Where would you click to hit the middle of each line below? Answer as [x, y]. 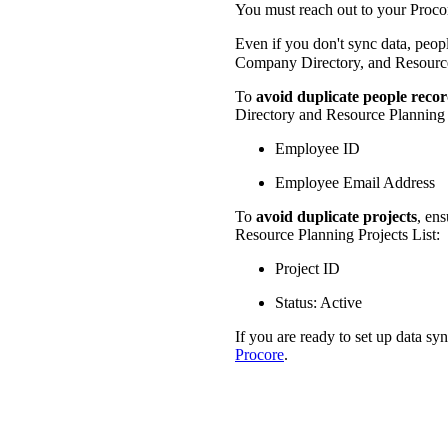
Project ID [307, 269]
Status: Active [318, 303]
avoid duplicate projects [336, 217]
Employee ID [317, 149]
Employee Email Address [355, 183]
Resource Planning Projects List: [337, 235]
